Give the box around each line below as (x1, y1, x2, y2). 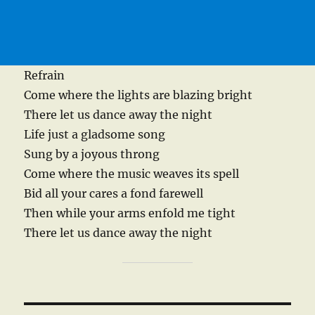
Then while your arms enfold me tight (24, 206, 236, 221)
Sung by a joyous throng (24, 147, 160, 162)
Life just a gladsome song (24, 127, 166, 142)
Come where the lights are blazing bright (24, 88, 253, 103)
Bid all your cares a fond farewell (24, 186, 204, 201)
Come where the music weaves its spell (24, 167, 240, 181)
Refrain (24, 68, 65, 83)
